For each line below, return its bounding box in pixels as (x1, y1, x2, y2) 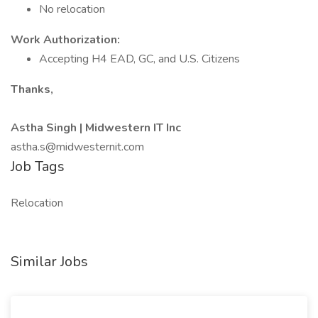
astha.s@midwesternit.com (11, 139, 144, 155)
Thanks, (11, 82, 53, 97)
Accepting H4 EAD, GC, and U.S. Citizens (39, 51, 240, 67)
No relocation (39, 1, 105, 17)
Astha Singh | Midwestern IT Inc (11, 120, 181, 136)
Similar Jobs (11, 252, 88, 271)
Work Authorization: (11, 32, 120, 48)
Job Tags (11, 157, 65, 176)
